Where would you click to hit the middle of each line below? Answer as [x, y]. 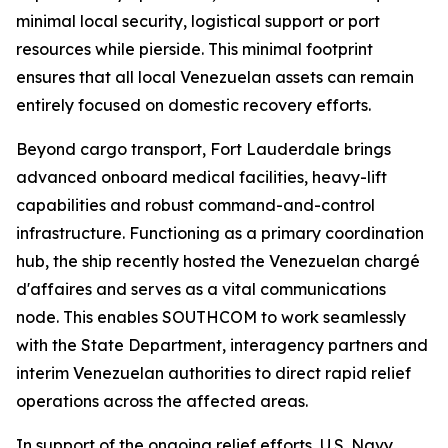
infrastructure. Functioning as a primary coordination [220, 233]
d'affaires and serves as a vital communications [201, 289]
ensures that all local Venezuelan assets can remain [215, 77]
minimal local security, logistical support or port [198, 21]
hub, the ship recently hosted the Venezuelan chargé [218, 261]
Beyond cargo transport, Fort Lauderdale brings [203, 149]
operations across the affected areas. [162, 401]
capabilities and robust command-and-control [195, 205]
